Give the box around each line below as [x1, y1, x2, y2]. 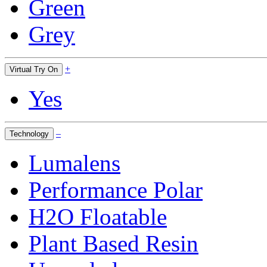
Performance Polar [29, 177, 203, 203]
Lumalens [29, 150, 120, 176]
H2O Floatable [29, 204, 167, 229]
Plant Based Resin [29, 231, 198, 256]
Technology [10, 129, 49, 138]
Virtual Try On [10, 65, 58, 74]
